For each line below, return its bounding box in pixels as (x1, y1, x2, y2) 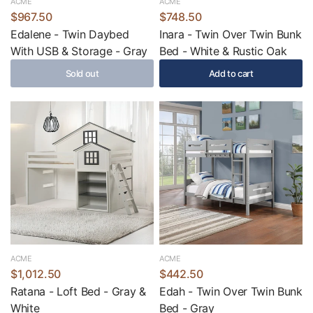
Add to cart (208, 67, 254, 79)
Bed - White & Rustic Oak (159, 44, 287, 58)
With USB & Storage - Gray (10, 44, 147, 58)
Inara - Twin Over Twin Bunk (159, 27, 302, 41)
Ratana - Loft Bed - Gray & (10, 284, 146, 298)
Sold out (65, 67, 99, 79)
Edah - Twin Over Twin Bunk (159, 284, 303, 298)
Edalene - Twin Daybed (10, 27, 129, 41)
